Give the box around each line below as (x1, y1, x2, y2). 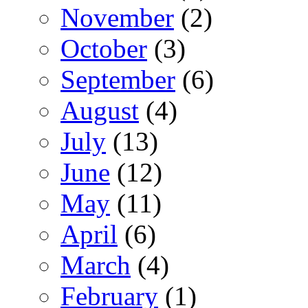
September (60, 64, 175, 94)
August (60, 95, 139, 125)
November (60, 2, 174, 32)
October (60, 33, 147, 63)
